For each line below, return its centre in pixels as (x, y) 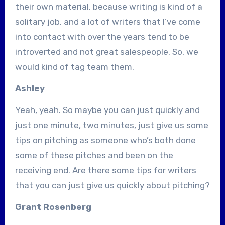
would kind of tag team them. (74, 67)
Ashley (31, 88)
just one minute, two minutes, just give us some (111, 125)
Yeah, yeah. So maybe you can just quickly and (107, 110)
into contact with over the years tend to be (102, 36)
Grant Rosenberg (54, 207)
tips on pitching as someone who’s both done (105, 140)
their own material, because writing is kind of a (108, 6)
